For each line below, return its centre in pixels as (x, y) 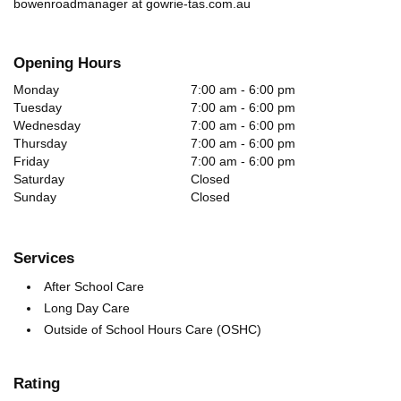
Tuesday (38, 107)
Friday (31, 161)
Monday (36, 90)
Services (44, 258)
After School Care (94, 286)
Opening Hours (67, 63)
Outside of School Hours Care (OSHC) (153, 329)
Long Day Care (87, 308)
